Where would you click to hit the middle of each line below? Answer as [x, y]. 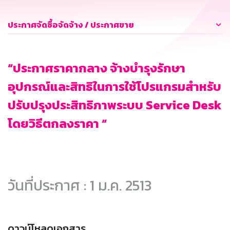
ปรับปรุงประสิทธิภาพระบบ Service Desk [115, 105]
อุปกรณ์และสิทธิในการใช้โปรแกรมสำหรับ [114, 87]
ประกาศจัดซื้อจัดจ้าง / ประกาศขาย [71, 25]
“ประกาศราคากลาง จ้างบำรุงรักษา [97, 68]
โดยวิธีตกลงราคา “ [57, 124]
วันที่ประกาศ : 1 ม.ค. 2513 [80, 185]
